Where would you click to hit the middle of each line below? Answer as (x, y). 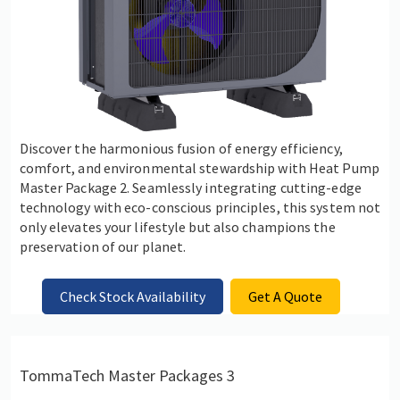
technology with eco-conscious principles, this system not (200, 207)
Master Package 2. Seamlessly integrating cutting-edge (190, 187)
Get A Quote (286, 297)
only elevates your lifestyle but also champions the (177, 226)
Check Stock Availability (132, 297)
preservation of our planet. (103, 246)
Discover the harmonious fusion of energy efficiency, (181, 148)
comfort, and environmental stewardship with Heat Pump (199, 167)
